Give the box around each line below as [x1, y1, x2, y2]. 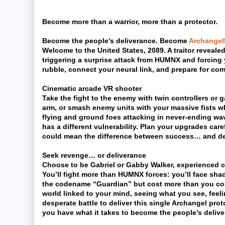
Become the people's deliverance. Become [42, 37, 189, 45]
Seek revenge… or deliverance [42, 151, 146, 159]
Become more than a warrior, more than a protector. [42, 18, 219, 26]
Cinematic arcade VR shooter [42, 84, 142, 92]
